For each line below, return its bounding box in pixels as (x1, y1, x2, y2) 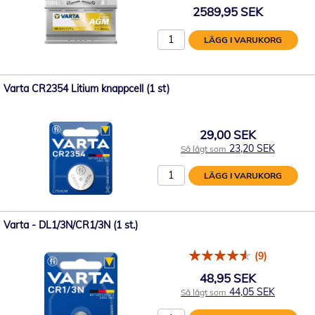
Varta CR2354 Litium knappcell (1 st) (4, 82, 169, 95)
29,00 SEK (200, 127, 256, 142)
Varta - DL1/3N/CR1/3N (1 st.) (4, 219, 138, 231)
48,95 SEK (200, 270, 256, 285)
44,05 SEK (229, 285, 275, 298)
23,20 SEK (229, 141, 275, 155)
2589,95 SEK (193, 4, 263, 19)
